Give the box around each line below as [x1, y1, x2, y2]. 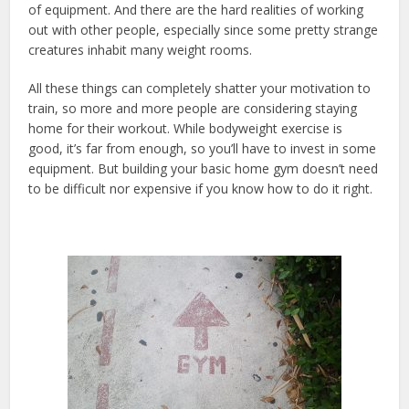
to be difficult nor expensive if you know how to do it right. [28, 179, 373, 197]
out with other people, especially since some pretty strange [28, 20, 379, 38]
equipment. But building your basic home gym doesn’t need [28, 159, 379, 177]
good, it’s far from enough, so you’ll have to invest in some [28, 139, 377, 157]
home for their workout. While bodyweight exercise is [28, 119, 343, 137]
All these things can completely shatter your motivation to [28, 79, 372, 97]
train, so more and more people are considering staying [28, 99, 358, 117]
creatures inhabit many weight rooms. [28, 40, 253, 58]
